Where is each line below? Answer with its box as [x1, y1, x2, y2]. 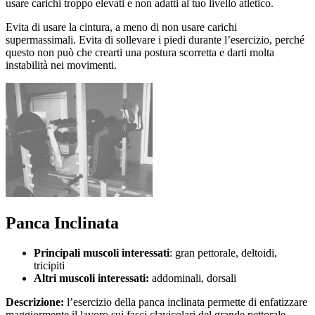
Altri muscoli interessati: [34, 271, 152, 284]
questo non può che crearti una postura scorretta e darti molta [6, 46, 274, 58]
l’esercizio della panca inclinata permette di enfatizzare [67, 295, 307, 308]
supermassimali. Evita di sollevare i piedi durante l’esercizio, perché [6, 33, 304, 46]
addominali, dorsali [152, 271, 236, 284]
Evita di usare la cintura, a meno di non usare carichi [6, 20, 237, 33]
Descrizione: [6, 295, 67, 308]
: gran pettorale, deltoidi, [169, 246, 277, 259]
